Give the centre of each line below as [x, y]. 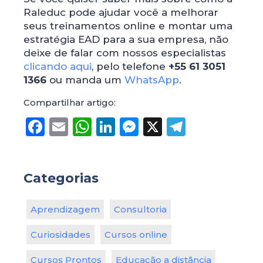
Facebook [91, 126]
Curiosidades [60, 234]
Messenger [190, 126]
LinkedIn [156, 126]
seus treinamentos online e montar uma [128, 26]
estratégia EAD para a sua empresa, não [126, 39]
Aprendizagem [65, 209]
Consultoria [140, 209]
